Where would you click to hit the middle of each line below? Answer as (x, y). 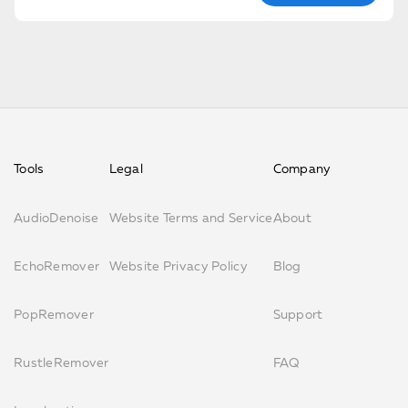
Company (302, 168)
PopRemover (54, 313)
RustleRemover (61, 362)
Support (298, 313)
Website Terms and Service (191, 217)
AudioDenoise (56, 217)
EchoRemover (57, 265)
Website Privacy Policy (178, 265)
